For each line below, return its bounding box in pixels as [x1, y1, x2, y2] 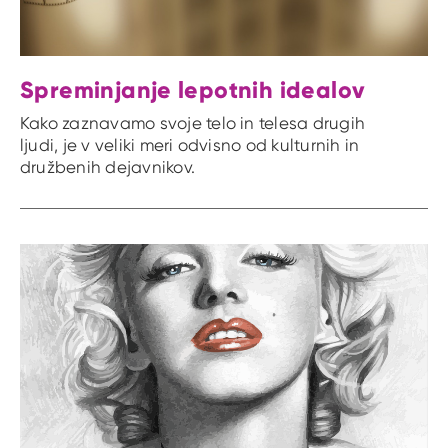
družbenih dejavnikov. [20, 156, 196, 177]
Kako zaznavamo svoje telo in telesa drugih [20, 112, 366, 133]
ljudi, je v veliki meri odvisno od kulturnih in [20, 134, 360, 155]
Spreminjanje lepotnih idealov [20, 74, 366, 104]
